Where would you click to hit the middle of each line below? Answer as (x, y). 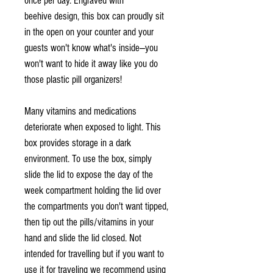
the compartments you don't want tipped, (96, 206)
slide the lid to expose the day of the (89, 174)
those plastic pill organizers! (73, 79)
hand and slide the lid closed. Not (83, 238)
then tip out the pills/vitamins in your (89, 222)
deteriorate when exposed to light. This (93, 127)
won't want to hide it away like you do (91, 63)
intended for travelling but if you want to (94, 253)
